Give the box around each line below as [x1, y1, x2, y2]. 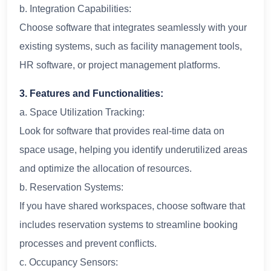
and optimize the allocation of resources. [19, 163, 192, 174]
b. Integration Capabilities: [19, 3, 131, 14]
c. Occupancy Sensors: [19, 256, 118, 267]
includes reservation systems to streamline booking [19, 219, 238, 230]
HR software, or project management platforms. [19, 59, 220, 70]
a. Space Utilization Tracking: [19, 106, 145, 117]
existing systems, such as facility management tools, [19, 41, 242, 51]
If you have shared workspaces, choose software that [19, 200, 245, 211]
